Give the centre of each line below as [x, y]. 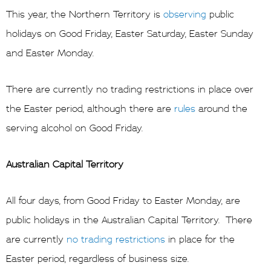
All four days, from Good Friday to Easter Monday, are [123, 201]
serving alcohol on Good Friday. [74, 128]
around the [221, 109]
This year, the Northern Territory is [85, 14]
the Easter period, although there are [90, 109]
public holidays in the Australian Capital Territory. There [129, 220]
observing [185, 14]
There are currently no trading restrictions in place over [130, 89]
